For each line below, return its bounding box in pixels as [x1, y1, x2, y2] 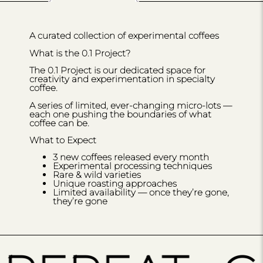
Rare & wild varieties [53, 169, 141, 181]
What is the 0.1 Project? [29, 47, 130, 59]
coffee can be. [29, 117, 89, 129]
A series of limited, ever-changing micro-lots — [29, 99, 232, 111]
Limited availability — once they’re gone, [53, 187, 229, 198]
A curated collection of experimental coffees [29, 30, 219, 42]
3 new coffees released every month [53, 151, 209, 163]
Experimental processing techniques [53, 160, 212, 172]
